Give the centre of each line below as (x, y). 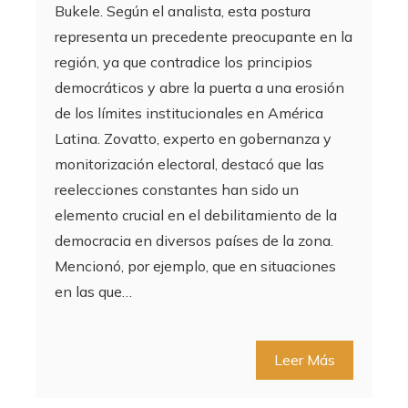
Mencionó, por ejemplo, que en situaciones (195, 266)
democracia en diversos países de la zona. (194, 241)
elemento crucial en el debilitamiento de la (196, 215)
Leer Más (305, 360)
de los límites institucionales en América (189, 113)
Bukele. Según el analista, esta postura (183, 11)
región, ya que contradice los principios (184, 62)
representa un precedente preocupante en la (204, 37)
